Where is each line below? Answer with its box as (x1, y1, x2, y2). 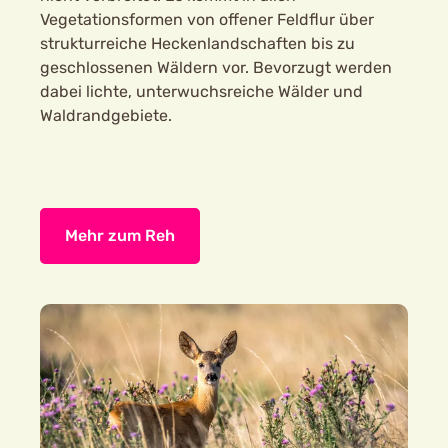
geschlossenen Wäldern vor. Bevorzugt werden (40, 58, 392, 77)
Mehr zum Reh (65, 226, 175, 245)
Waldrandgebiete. (40, 106, 172, 125)
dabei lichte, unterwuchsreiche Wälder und (40, 82, 363, 101)
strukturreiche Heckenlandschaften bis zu (40, 34, 355, 53)
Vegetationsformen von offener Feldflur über (40, 10, 374, 29)
